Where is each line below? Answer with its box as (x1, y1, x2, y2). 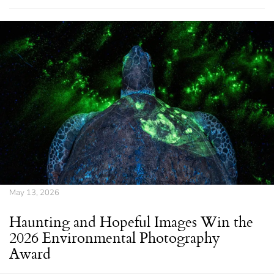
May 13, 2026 (9, 187, 59, 199)
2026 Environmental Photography (9, 226, 220, 249)
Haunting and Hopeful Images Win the (9, 210, 253, 233)
